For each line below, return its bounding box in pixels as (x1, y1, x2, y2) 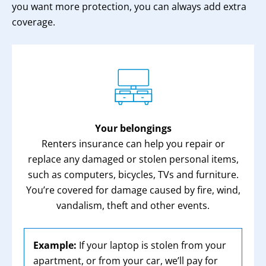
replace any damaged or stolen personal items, (27, 153, 239, 166)
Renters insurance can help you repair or (41, 137, 225, 150)
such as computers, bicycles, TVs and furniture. (27, 168, 239, 181)
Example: (33, 239, 77, 252)
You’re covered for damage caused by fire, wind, (26, 183, 240, 197)
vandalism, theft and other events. (56, 199, 210, 212)
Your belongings (94, 122, 172, 135)
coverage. (12, 15, 55, 28)
